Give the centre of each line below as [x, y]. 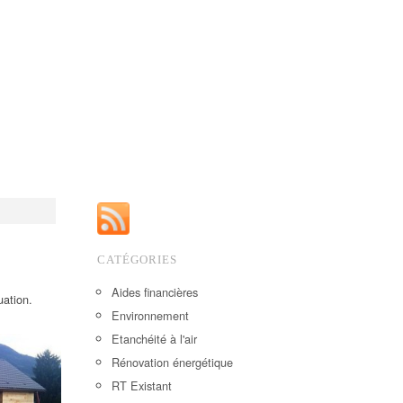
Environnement [151, 315]
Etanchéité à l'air [155, 339]
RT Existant [142, 385]
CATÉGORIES [138, 260]
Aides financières [155, 292]
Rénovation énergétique [173, 362]
